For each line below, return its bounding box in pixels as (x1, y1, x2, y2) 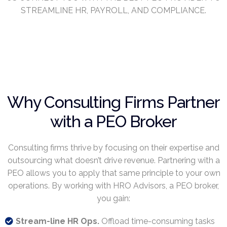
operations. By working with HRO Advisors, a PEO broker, (8, 181, 219, 191)
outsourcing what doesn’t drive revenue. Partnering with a (7, 156, 220, 166)
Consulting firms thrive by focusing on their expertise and (8, 143, 219, 153)
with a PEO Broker (50, 112, 177, 131)
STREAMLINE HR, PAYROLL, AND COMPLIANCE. (21, 6, 206, 16)
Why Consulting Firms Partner (7, 93, 220, 112)
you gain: (97, 194, 130, 204)
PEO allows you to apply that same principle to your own (7, 168, 220, 178)
